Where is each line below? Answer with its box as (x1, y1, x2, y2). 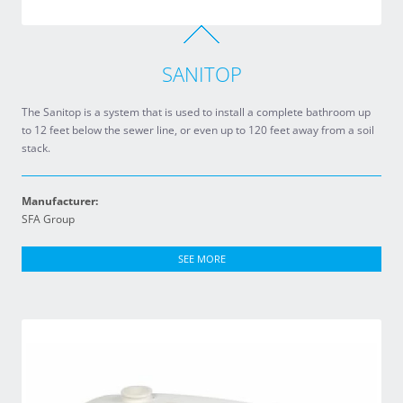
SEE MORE (177, 252, 226, 265)
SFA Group (22, 211, 75, 227)
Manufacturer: (22, 193, 98, 209)
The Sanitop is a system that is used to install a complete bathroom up (22, 104, 371, 120)
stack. (22, 140, 50, 156)
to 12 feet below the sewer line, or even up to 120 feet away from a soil (22, 122, 374, 138)
